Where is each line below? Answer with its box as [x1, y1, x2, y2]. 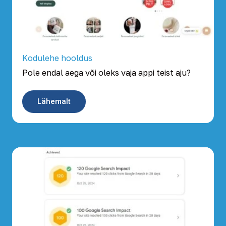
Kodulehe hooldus [22, 52, 92, 63]
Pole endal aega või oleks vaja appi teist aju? [22, 67, 191, 78]
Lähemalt [37, 96, 71, 106]
